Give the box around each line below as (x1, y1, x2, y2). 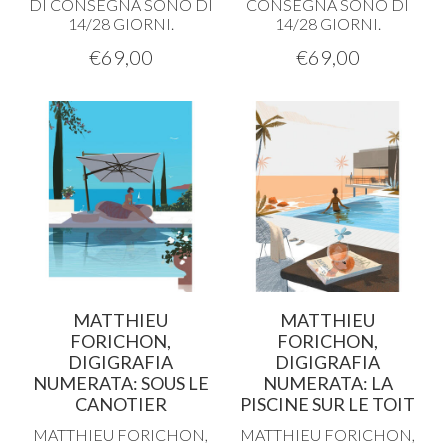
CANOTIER (74, 393, 167, 415)
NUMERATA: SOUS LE (32, 372, 209, 394)
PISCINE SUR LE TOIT (240, 393, 415, 415)
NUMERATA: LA (262, 372, 393, 394)
